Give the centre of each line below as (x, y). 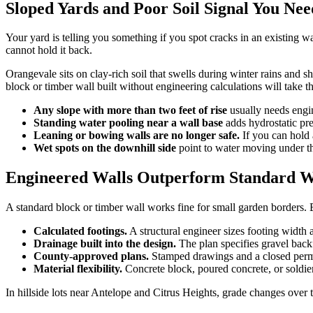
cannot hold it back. (49, 50)
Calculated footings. (80, 231)
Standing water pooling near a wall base (128, 123)
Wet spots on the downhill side (105, 148)
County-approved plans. (91, 256)
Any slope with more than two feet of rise (130, 110)
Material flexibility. (78, 269)
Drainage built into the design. (105, 244)
